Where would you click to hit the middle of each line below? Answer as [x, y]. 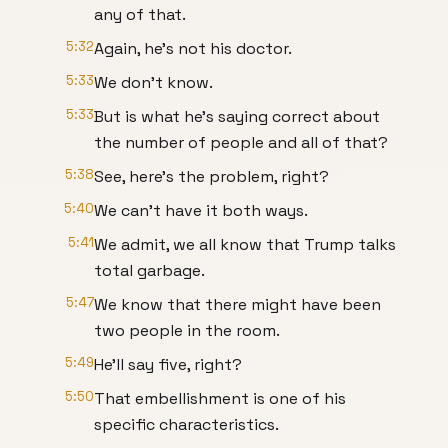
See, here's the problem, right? [211, 176]
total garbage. [149, 270]
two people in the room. [187, 330]
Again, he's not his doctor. [193, 48]
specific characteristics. [186, 424]
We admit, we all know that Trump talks [245, 244]
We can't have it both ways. [201, 210]
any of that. [140, 14]
